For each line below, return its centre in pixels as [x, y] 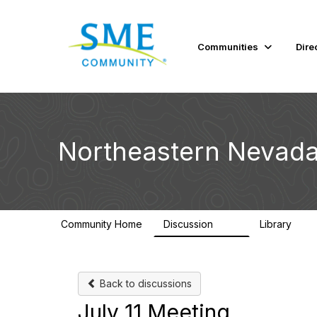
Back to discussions [144, 283]
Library [277, 224]
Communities [228, 46]
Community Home [102, 224]
